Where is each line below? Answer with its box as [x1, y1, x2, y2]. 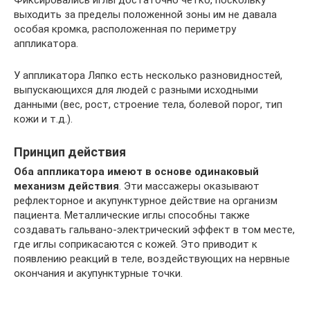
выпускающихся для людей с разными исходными [14, 84, 258, 97]
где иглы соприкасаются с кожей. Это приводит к [14, 238, 257, 251]
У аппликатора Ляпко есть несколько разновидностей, [14, 69, 282, 82]
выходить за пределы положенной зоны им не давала [14, 8, 277, 21]
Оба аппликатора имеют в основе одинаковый [14, 165, 259, 179]
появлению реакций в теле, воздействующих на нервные [14, 253, 290, 266]
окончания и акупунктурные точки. [14, 267, 183, 280]
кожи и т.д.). [14, 113, 73, 126]
